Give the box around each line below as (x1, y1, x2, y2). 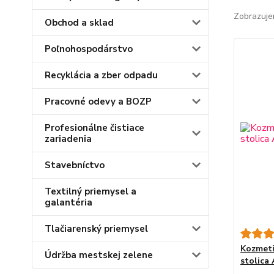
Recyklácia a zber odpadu (45, 69, 158, 81)
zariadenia (45, 133, 92, 145)
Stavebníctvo (45, 159, 105, 171)
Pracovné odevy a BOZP (45, 95, 152, 108)
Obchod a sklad (45, 17, 114, 29)
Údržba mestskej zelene (45, 249, 153, 261)
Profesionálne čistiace (45, 122, 144, 134)
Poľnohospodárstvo (45, 43, 133, 55)
